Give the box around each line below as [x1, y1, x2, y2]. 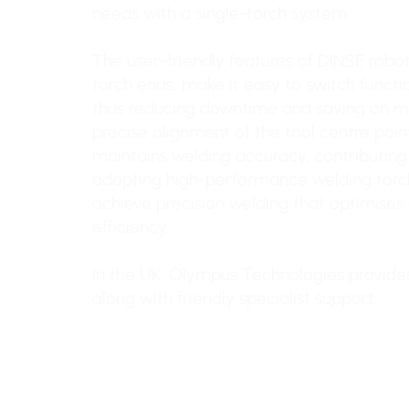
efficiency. [91, 215, 169, 237]
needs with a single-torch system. [91, 2, 350, 24]
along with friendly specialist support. [91, 287, 377, 309]
